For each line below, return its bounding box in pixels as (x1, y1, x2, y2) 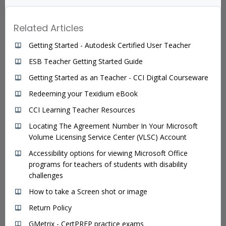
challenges (29, 170, 63, 180)
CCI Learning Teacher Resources (29, 104, 135, 115)
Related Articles (14, 21, 84, 34)
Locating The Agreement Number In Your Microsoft (29, 121, 198, 131)
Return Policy (29, 202, 72, 212)
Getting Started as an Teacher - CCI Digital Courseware (29, 72, 208, 82)
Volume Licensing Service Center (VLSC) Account (29, 132, 187, 142)
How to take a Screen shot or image (29, 186, 147, 196)
